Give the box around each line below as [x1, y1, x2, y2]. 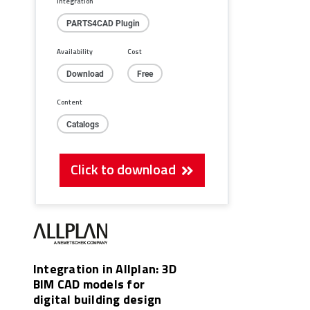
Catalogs [66, 118, 99, 130]
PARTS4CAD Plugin [66, 17, 140, 29]
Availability [57, 46, 93, 57]
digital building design [33, 290, 162, 309]
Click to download [70, 159, 181, 179]
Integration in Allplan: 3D [33, 259, 176, 278]
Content [57, 97, 82, 107]
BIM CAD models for [33, 275, 145, 293]
